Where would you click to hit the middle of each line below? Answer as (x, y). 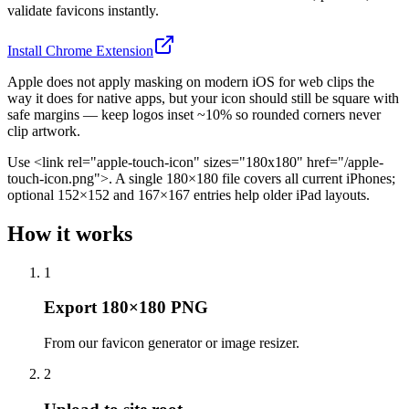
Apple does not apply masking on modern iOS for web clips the (191, 81)
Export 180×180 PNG (126, 308)
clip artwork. (44, 131)
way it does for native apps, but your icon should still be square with (203, 98)
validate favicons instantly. (83, 10)
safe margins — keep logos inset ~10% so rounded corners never (194, 114)
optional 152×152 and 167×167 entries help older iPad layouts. (189, 194)
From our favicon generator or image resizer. (172, 343)
